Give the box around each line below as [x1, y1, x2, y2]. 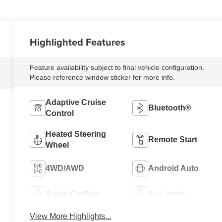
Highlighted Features [30, 34, 126, 49]
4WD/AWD [46, 164, 85, 173]
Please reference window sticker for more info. [30, 73, 175, 81]
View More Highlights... [30, 212, 111, 221]
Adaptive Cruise [46, 98, 107, 107]
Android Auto [148, 164, 199, 173]
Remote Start [148, 135, 197, 144]
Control [46, 109, 74, 118]
